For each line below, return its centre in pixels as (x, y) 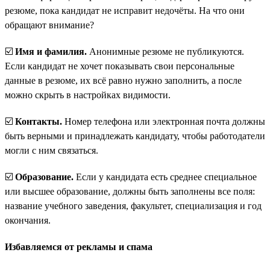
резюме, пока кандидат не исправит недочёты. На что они (125, 10)
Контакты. (39, 121)
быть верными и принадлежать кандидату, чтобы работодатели (135, 136)
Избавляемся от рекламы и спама (79, 246)
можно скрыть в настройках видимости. (88, 95)
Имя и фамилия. (51, 51)
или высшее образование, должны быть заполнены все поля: (130, 191)
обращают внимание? (49, 25)
